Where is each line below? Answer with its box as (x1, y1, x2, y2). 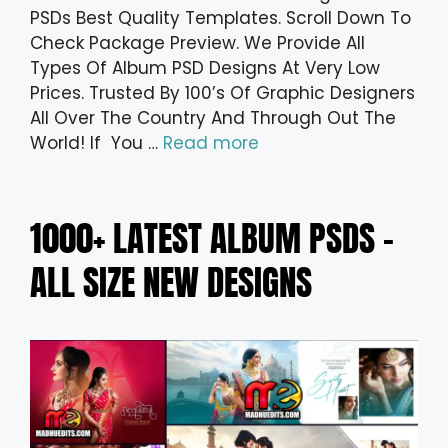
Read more (163, 130, 259, 155)
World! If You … (30, 130, 163, 155)
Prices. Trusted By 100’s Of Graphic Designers (30, 80, 415, 105)
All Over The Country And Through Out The (30, 105, 396, 130)
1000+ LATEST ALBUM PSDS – (30, 211, 394, 265)
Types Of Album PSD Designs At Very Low (30, 55, 380, 80)
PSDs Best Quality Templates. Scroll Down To (30, 5, 411, 30)
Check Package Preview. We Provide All (30, 30, 365, 55)
